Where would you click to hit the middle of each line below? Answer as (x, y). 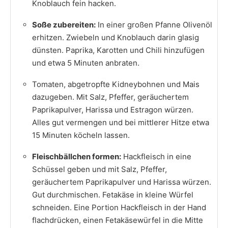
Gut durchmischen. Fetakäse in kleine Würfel (113, 194)
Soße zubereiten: (64, 24)
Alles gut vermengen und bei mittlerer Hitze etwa (121, 122)
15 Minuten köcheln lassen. (81, 135)
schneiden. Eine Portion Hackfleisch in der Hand (119, 207)
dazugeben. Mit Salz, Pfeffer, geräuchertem (110, 97)
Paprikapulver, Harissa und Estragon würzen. (113, 109)
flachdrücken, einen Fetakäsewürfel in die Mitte (118, 220)
